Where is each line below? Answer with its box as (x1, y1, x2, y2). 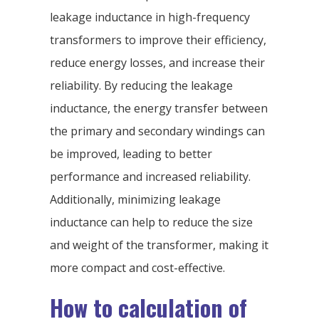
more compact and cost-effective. (50, 260, 225, 276)
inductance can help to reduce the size (50, 214, 253, 231)
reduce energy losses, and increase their (50, 55, 265, 71)
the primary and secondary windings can (50, 123, 265, 140)
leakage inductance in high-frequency (50, 9, 250, 26)
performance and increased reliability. (50, 169, 251, 185)
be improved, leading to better (50, 146, 212, 162)
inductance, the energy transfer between (50, 100, 268, 117)
